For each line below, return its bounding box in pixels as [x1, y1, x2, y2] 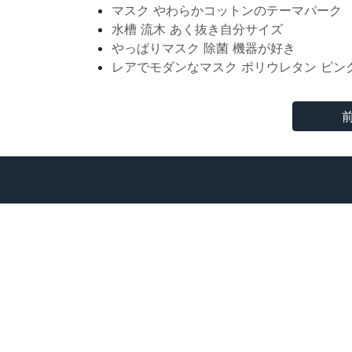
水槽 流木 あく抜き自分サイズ [112, 21, 283, 37]
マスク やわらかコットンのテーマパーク [112, 2, 342, 18]
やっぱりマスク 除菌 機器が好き [112, 40, 295, 56]
